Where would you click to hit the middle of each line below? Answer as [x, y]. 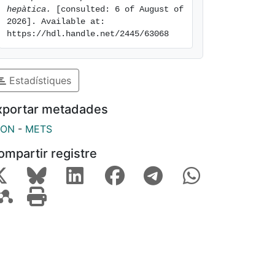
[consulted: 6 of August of [117, 9]
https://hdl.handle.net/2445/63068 [88, 34]
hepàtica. [29, 9]
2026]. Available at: [56, 21]
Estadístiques [39, 80]
